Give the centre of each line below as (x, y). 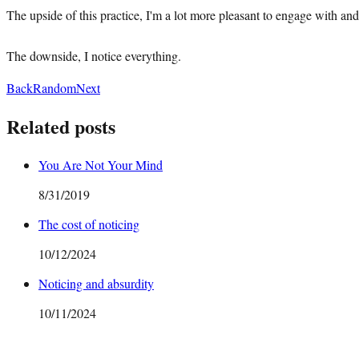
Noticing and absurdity (96, 283)
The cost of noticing (89, 224)
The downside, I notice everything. (94, 55)
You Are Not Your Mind (101, 164)
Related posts (61, 126)
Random (54, 87)
